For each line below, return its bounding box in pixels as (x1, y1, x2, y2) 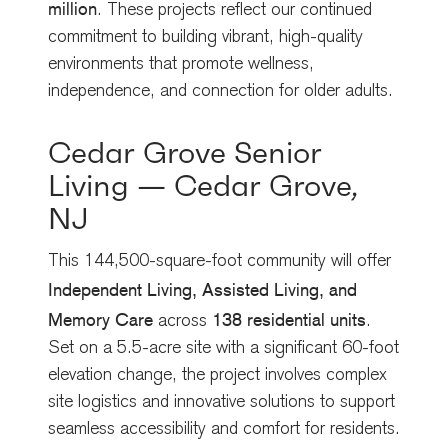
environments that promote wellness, (48, 55, 314, 74)
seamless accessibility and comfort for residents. (48, 420, 400, 439)
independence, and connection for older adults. (48, 82, 393, 101)
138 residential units (212, 307, 366, 330)
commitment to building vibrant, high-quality (48, 28, 363, 47)
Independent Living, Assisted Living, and (48, 277, 357, 300)
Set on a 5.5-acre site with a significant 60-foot (48, 339, 399, 358)
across (153, 312, 212, 331)
